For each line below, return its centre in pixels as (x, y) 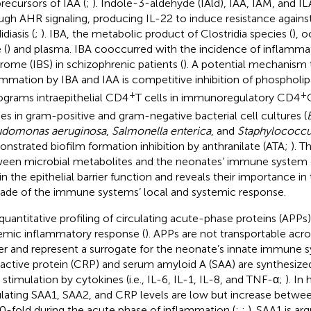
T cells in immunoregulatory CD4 (217, 97)
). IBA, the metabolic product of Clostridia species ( (166, 33)
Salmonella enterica (161, 131)
